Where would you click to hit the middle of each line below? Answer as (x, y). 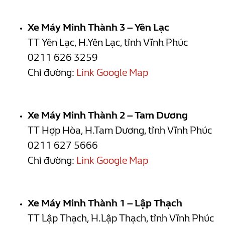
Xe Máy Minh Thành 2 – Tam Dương (108, 115)
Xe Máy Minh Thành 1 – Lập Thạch (105, 203)
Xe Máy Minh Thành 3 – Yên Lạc (98, 27)
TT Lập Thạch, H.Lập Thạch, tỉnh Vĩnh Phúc (121, 218)
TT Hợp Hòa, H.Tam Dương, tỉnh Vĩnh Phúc (120, 130)
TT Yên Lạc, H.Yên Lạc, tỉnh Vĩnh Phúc (108, 42)
